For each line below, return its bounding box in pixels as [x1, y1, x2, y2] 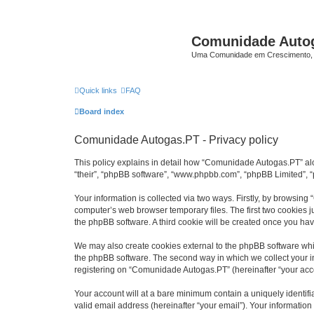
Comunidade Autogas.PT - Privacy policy [74, 133, 278, 146]
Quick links [79, 86, 117, 95]
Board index [79, 107, 124, 116]
